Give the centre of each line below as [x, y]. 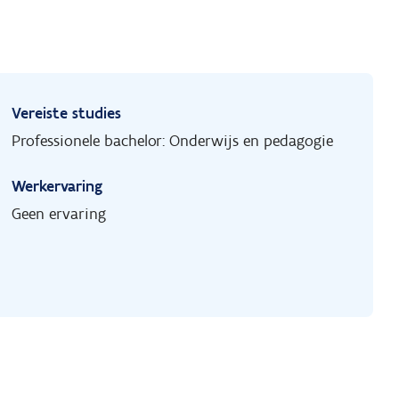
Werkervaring [57, 187]
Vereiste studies [67, 114]
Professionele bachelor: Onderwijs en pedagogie [173, 141]
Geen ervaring [59, 214]
